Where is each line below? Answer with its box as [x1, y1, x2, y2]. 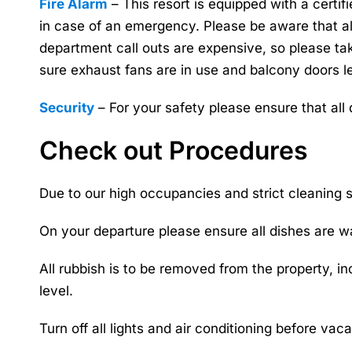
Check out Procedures [39, 135, 308, 166]
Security [39, 100, 94, 115]
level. [39, 283, 73, 299]
